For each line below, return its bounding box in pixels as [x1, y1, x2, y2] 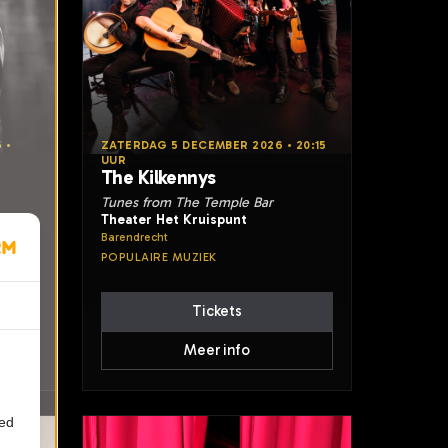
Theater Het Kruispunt [101, 211, 247, 227]
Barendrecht [101, 230, 168, 244]
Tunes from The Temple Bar [101, 194, 273, 211]
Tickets [192, 302, 242, 320]
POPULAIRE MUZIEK [101, 250, 217, 264]
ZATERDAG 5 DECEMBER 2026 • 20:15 [101, 138, 327, 152]
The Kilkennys [101, 166, 216, 189]
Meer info [184, 341, 250, 359]
